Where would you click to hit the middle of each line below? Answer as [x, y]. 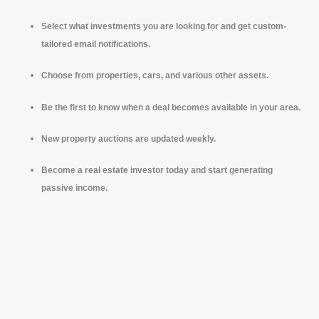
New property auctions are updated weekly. [129, 138]
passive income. [75, 188]
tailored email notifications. [97, 43]
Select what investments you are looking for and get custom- [164, 26]
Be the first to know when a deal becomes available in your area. [171, 107]
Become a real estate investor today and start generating [157, 170]
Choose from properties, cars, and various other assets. [155, 75]
